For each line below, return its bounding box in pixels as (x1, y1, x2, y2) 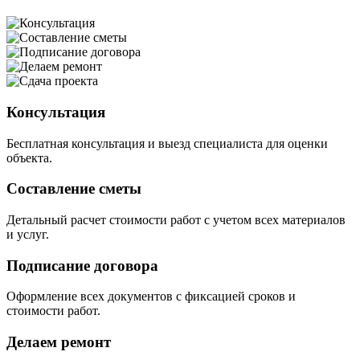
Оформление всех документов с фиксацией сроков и (6, 289, 296, 304)
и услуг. (6, 227, 49, 242)
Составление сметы (6, 180, 141, 198)
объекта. (6, 150, 52, 165)
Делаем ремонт (6, 333, 111, 351)
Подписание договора (6, 256, 158, 274)
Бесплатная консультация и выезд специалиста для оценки (6, 136, 328, 150)
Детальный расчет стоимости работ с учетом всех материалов (6, 213, 346, 227)
